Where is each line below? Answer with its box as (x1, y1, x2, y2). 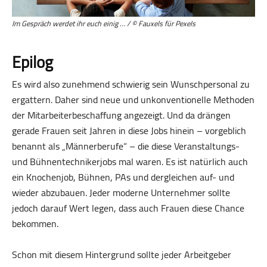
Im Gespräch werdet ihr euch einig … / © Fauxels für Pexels (12, 17, 195, 31)
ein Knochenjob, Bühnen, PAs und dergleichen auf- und (12, 168, 234, 187)
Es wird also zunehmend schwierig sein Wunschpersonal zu (12, 75, 250, 94)
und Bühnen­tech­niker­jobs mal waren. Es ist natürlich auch (12, 153, 248, 171)
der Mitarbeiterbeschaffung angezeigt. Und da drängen (12, 106, 231, 125)
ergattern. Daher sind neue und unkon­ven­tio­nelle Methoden (12, 91, 254, 109)
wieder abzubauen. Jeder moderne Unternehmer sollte (12, 184, 230, 202)
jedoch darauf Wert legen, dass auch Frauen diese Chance (12, 199, 244, 218)
